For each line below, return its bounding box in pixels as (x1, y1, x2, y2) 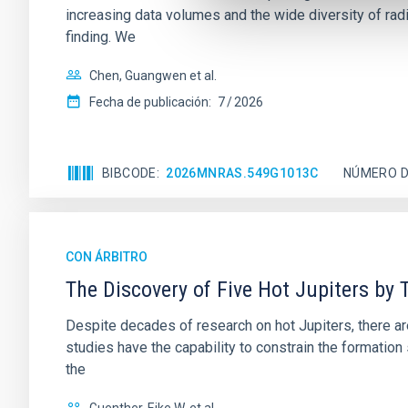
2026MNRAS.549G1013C (166, 165, 319, 180)
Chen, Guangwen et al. (89, 68, 217, 83)
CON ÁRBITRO (66, 250, 148, 264)
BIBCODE (102, 165, 157, 180)
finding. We (66, 28, 136, 46)
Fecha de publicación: (89, 95, 211, 109)
